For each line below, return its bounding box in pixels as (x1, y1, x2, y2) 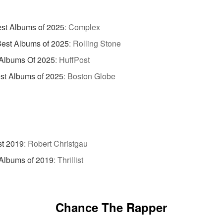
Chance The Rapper (55, 199, 167, 216)
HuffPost (59, 54, 90, 65)
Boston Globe (67, 70, 115, 82)
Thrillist (57, 154, 83, 166)
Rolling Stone (73, 37, 121, 49)
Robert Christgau (28, 138, 88, 150)
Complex (68, 21, 100, 33)
